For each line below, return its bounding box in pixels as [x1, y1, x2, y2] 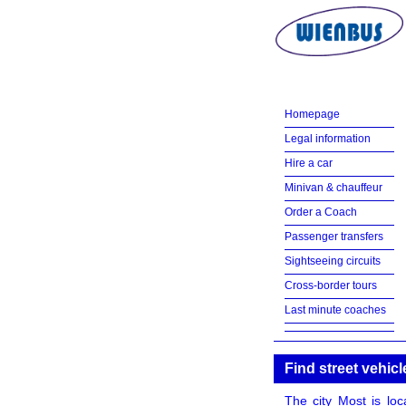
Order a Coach [284, 206, 357, 218]
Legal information [284, 132, 371, 145]
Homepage [284, 108, 340, 121]
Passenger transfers [284, 230, 383, 243]
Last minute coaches [284, 304, 386, 316]
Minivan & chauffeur [284, 181, 382, 194]
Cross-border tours [284, 279, 377, 292]
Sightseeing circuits [284, 255, 381, 267]
